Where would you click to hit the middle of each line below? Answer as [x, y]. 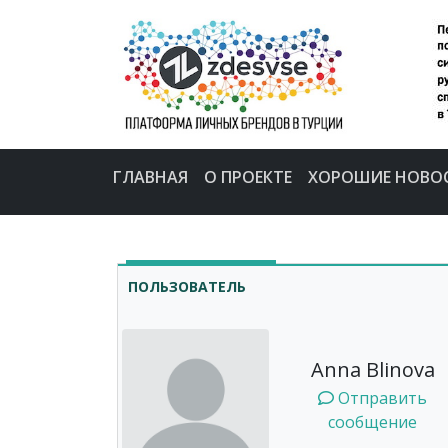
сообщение [372, 422]
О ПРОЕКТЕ [247, 176]
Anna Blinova [372, 370]
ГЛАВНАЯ [150, 176]
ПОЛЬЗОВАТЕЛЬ [187, 286]
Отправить [380, 398]
